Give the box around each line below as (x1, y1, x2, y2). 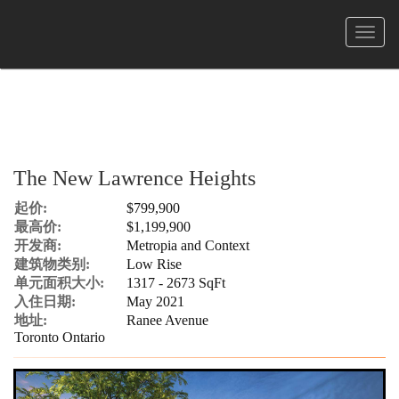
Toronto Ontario (14, 330, 105, 345)
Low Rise (126, 256, 182, 272)
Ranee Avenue (126, 313, 208, 328)
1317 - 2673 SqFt (126, 275, 225, 290)
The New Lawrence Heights (13, 167, 256, 190)
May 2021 (126, 294, 184, 309)
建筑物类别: (14, 256, 90, 272)
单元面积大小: (14, 275, 104, 290)
